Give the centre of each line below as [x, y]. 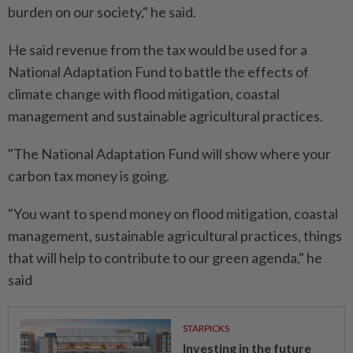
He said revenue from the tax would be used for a [158, 50]
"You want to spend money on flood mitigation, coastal [173, 214]
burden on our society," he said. [102, 12]
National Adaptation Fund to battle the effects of [158, 72]
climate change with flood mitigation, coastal [144, 94]
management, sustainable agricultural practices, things [175, 236]
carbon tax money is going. [89, 176]
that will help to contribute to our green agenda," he [165, 258]
